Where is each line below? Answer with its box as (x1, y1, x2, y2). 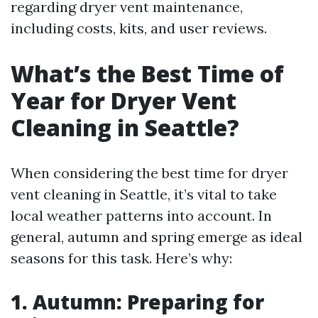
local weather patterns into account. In (11, 207, 272, 224)
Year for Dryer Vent (11, 85, 236, 116)
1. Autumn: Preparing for (11, 288, 264, 315)
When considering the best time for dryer (11, 164, 288, 182)
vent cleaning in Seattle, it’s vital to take (11, 185, 277, 203)
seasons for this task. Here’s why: (11, 249, 232, 267)
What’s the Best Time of (11, 58, 284, 89)
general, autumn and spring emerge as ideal (11, 228, 302, 246)
